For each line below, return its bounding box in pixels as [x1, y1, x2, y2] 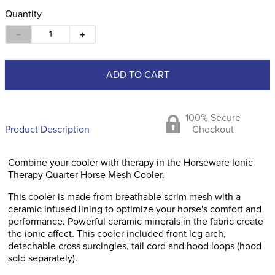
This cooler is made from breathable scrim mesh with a [8, 192, 241, 202]
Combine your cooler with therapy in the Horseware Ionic [8, 158, 253, 168]
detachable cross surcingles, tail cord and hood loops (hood [8, 241, 261, 251]
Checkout [192, 125, 234, 134]
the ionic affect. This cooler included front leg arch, [8, 229, 226, 239]
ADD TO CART [106, 70, 169, 80]
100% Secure [185, 113, 241, 123]
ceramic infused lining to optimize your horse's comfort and [8, 204, 261, 214]
